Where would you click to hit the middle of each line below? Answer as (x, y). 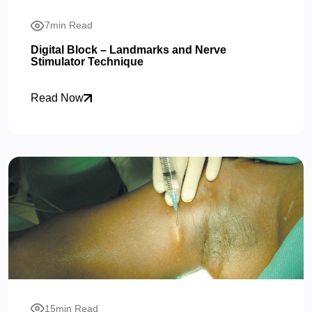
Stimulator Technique (87, 61)
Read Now (57, 98)
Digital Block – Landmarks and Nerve (128, 49)
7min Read (69, 25)
